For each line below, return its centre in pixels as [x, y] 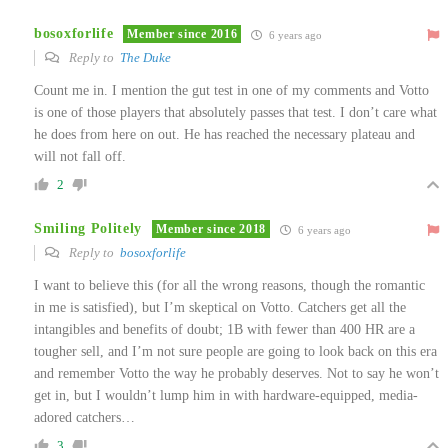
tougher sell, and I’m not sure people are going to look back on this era [235, 351]
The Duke [145, 57]
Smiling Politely [88, 229]
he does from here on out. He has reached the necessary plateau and [224, 134]
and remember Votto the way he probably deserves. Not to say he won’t [236, 373]
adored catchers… [84, 417]
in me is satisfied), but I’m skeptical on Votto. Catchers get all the [220, 307]
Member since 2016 [182, 34]
